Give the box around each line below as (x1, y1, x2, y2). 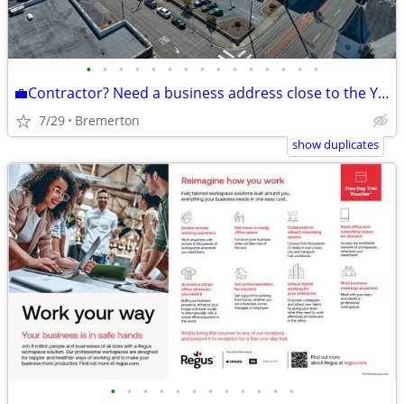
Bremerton (75, 112, 140, 129)
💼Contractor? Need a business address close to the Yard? (378, 83, 390, 103)
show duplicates (292, 136, 379, 152)
